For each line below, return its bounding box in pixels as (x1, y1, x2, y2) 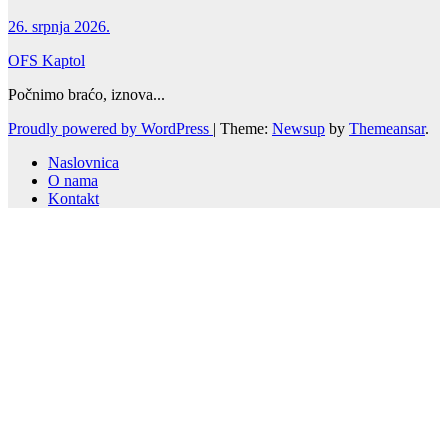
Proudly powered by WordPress (8, 119, 213, 137)
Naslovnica (48, 153, 119, 171)
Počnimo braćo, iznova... (8, 85, 165, 103)
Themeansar (349, 119, 425, 137)
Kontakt (48, 189, 99, 207)
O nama (48, 171, 98, 189)
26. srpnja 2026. (8, 17, 110, 35)
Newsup (272, 119, 325, 137)
